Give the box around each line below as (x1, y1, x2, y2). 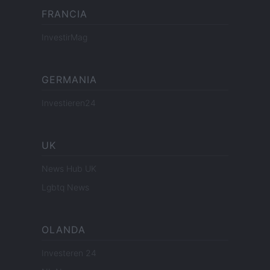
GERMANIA (42, 74, 97, 86)
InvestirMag (42, 32, 87, 43)
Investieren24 (42, 98, 96, 108)
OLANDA (42, 224, 86, 236)
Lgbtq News (42, 182, 89, 193)
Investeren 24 (42, 248, 96, 259)
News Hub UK (42, 163, 96, 174)
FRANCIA (42, 8, 87, 20)
